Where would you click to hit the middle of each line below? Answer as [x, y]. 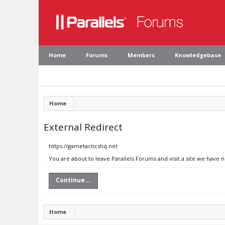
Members [141, 55]
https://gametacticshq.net [83, 146]
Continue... [73, 180]
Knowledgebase [198, 55]
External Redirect [83, 127]
